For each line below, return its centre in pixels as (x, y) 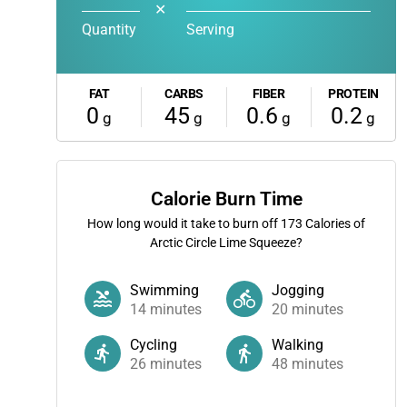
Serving (210, 30)
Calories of (334, 223)
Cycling (154, 345)
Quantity (109, 30)
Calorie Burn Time (226, 199)
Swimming (164, 290)
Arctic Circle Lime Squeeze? (226, 243)
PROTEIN (353, 94)
